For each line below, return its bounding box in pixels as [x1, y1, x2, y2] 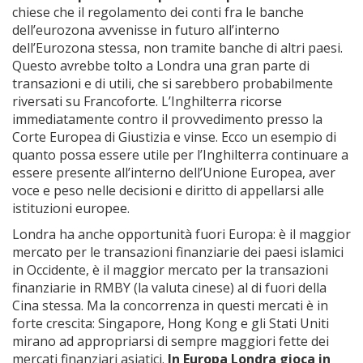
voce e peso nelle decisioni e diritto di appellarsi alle [12, 181, 324, 199]
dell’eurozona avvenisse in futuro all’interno [12, 21, 280, 39]
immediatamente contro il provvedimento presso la [12, 110, 322, 128]
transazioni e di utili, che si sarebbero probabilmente [12, 75, 333, 92]
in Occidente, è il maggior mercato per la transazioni [12, 261, 328, 279]
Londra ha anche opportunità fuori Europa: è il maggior [12, 225, 351, 243]
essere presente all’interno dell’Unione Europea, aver [12, 164, 335, 181]
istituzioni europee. [12, 199, 130, 217]
